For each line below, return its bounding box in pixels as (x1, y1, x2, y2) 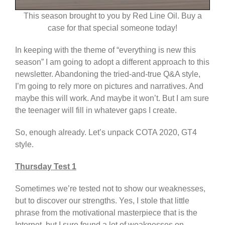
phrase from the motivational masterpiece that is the (15, 208, 197, 217)
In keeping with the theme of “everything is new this (15, 46, 196, 55)
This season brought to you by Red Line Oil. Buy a (23, 12, 202, 21)
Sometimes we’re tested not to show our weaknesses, (15, 184, 205, 193)
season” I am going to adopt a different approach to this (15, 58, 209, 67)
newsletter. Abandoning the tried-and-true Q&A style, (15, 70, 200, 79)
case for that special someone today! (48, 24, 177, 33)
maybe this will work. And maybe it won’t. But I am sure (15, 94, 209, 103)
